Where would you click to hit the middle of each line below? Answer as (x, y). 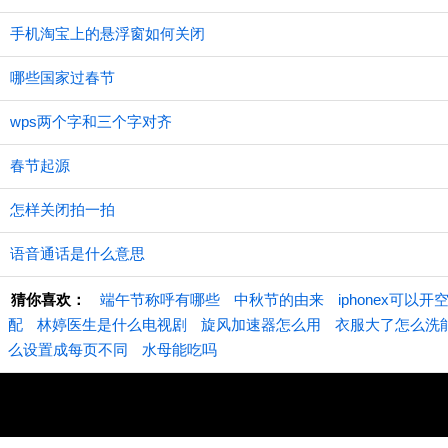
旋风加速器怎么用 (261, 324)
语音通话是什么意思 (77, 253)
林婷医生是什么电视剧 (112, 324)
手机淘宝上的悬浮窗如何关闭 (107, 33)
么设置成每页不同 (68, 349)
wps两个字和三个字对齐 (91, 121)
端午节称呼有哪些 (160, 299)
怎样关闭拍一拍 (62, 209)
